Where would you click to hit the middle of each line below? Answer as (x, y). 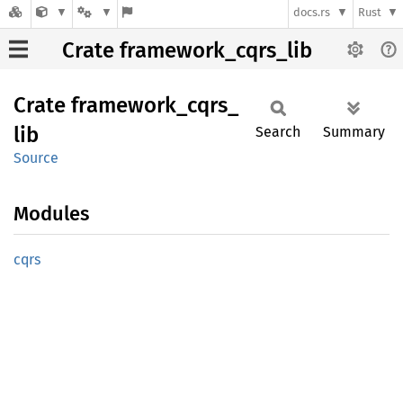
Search (278, 132)
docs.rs (312, 13)
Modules (51, 214)
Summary (354, 132)
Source (36, 158)
